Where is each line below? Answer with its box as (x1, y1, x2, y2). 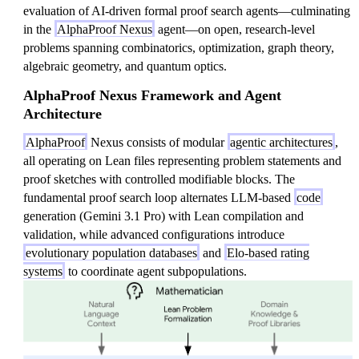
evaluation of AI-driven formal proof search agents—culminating (23, 4, 350, 18)
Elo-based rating (227, 246, 309, 260)
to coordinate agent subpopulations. (65, 264, 247, 278)
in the (23, 22, 54, 36)
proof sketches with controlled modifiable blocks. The (23, 172, 295, 186)
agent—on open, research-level (155, 22, 315, 36)
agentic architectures (230, 135, 333, 149)
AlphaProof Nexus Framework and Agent (23, 87, 281, 103)
